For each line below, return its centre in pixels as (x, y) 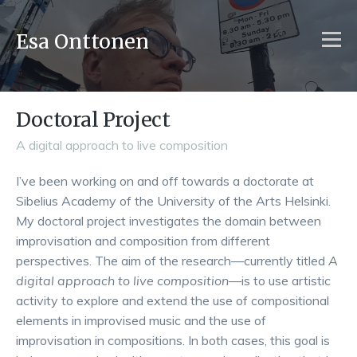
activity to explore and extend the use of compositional (173, 300)
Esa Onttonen (82, 41)
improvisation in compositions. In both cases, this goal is (173, 340)
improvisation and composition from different (143, 241)
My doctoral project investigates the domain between (169, 221)
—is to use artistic (280, 280)
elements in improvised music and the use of (141, 320)
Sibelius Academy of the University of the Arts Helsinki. (173, 201)
